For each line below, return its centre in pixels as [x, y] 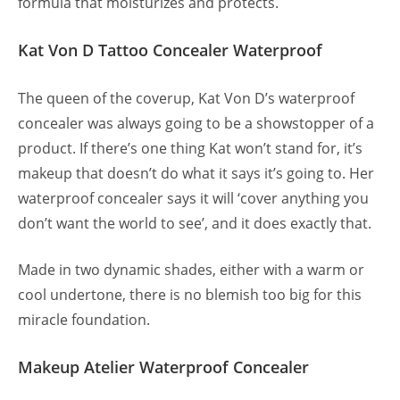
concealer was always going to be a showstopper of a [196, 124]
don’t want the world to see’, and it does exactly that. [196, 224]
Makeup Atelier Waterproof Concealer [163, 367]
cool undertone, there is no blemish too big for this [190, 295]
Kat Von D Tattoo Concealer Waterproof [170, 50]
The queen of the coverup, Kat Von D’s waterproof [186, 99]
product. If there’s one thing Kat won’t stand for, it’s [190, 149]
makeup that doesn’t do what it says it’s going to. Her [196, 174]
